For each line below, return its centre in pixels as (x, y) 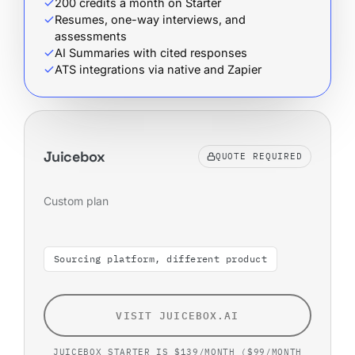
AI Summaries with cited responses (151, 53)
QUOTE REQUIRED (259, 157)
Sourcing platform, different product (161, 258)
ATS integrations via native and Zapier (158, 70)
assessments (91, 36)
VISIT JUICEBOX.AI (177, 315)
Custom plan (76, 201)
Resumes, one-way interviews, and (150, 20)
